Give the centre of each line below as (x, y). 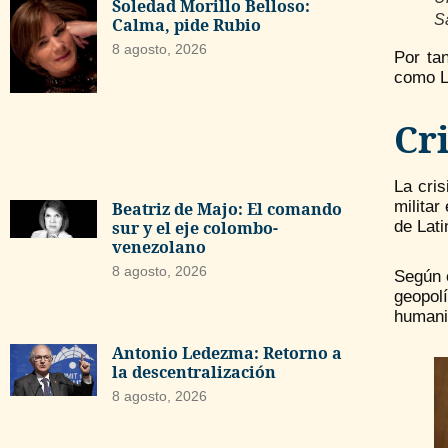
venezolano (158, 246)
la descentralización (193, 372)
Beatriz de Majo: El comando (226, 208)
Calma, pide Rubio (186, 24)
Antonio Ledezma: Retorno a (226, 353)
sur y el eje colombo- (194, 227)
